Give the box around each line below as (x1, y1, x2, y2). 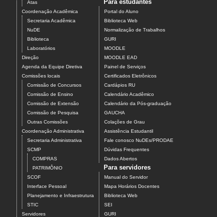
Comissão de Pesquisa (27, 110, 78, 116)
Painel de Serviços (104, 64, 146, 70)
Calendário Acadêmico (104, 92, 154, 97)
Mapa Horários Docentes (104, 184, 159, 189)
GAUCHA (104, 110, 125, 116)
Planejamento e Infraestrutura (27, 193, 94, 199)
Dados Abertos (104, 156, 137, 162)
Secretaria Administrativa (27, 138, 82, 143)
